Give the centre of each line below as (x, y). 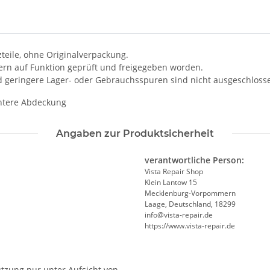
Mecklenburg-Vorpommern (190, 193)
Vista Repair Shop (174, 172)
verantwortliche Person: (194, 160)
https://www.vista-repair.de (190, 226)
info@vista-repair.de (179, 215)
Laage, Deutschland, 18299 (190, 204)
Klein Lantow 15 (171, 183)
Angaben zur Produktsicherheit (135, 134)
